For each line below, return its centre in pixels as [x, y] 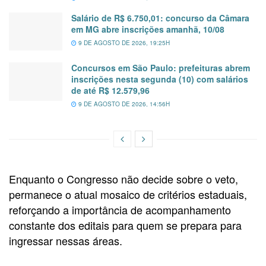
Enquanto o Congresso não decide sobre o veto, [123, 179]
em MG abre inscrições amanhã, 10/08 [148, 29]
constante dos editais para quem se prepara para [125, 225]
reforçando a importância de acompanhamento [120, 210]
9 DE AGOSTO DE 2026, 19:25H [123, 43]
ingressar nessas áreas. [66, 241]
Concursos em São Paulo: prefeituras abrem [161, 68]
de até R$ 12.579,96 [110, 91]
